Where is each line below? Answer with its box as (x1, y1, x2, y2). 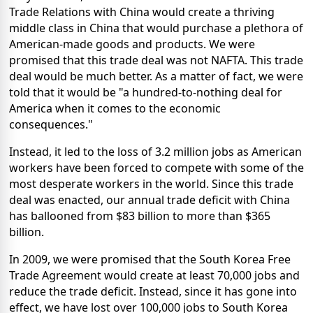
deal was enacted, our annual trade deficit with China (9, 191, 290, 208)
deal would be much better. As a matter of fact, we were (9, 68, 303, 84)
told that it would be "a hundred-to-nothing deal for (9, 84, 282, 100)
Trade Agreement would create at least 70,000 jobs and (9, 267, 300, 283)
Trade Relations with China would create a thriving (9, 3, 275, 20)
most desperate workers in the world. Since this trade (9, 175, 293, 191)
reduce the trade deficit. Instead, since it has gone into (9, 283, 297, 299)
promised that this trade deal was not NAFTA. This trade (9, 52, 303, 68)
